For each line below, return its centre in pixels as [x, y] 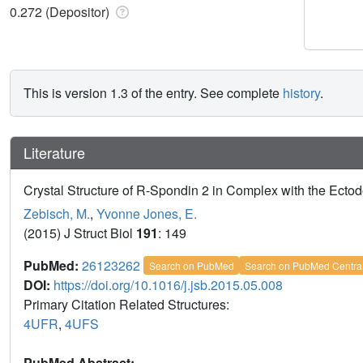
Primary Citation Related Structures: [128, 304]
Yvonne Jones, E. [147, 213]
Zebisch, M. [57, 213]
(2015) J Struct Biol [80, 233]
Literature [54, 152]
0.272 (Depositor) [61, 11]
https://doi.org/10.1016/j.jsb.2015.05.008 [168, 284]
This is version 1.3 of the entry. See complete [153, 92]
